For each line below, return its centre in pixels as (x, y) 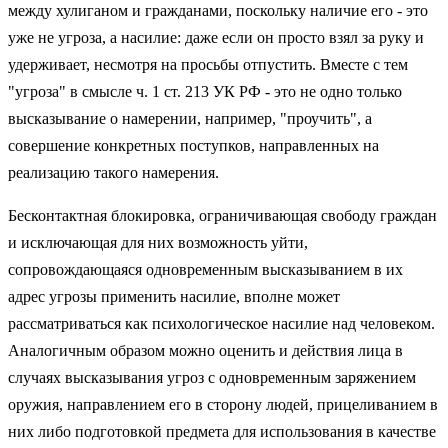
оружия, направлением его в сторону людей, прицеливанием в (223, 404)
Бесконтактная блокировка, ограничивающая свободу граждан (222, 215)
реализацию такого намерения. (113, 172)
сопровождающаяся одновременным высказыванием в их (205, 269)
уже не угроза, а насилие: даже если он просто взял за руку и (216, 37)
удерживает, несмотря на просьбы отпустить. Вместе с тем (208, 64)
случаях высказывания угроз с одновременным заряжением (212, 377)
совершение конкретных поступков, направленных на (193, 145)
